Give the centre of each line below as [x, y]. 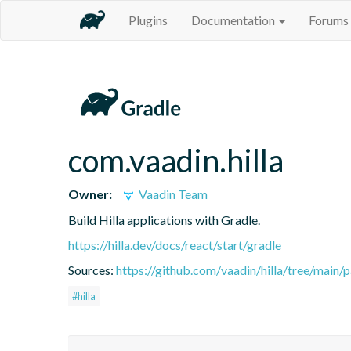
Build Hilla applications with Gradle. [164, 219]
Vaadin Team [172, 194]
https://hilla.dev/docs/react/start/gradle [175, 244]
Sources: [92, 270]
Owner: [90, 194]
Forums [329, 20]
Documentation [234, 20]
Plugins [148, 20]
